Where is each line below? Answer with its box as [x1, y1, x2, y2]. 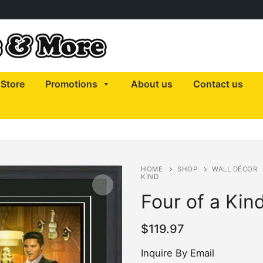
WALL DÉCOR [212, 164, 257, 173]
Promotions [45, 78, 97, 90]
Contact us [193, 78, 243, 90]
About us [131, 78, 173, 90]
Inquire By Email [141, 247, 214, 259]
